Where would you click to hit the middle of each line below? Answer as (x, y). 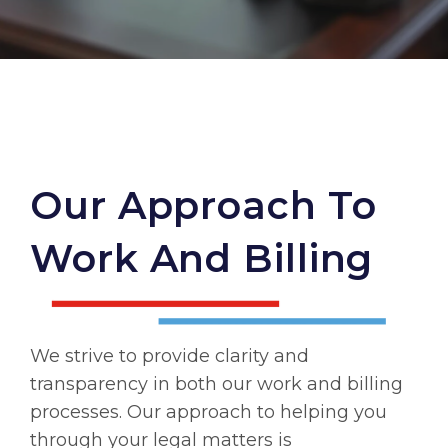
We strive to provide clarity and (169, 355)
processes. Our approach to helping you (208, 411)
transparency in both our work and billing (216, 383)
